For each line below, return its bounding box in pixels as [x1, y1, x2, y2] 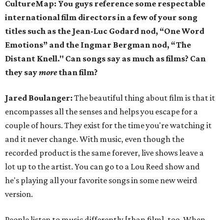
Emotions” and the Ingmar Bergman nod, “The [5, 40, 191, 50]
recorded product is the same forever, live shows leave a [5, 148, 204, 158]
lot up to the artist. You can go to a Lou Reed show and [5, 162, 200, 171]
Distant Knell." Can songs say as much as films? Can [5, 54, 206, 63]
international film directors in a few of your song [5, 12, 197, 22]
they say [5, 67, 39, 77]
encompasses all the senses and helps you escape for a [5, 107, 198, 116]
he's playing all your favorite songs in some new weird [5, 175, 197, 185]
